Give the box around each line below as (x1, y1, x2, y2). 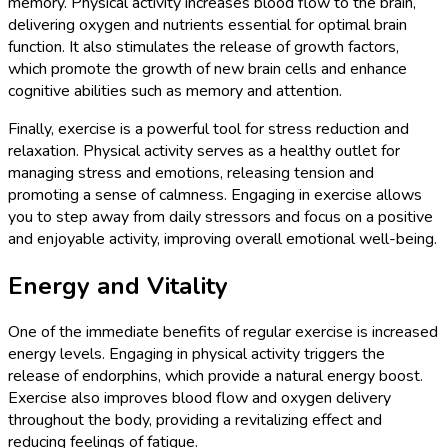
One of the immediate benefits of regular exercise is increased (8, 321, 438, 344)
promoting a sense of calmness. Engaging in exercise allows (8, 183, 422, 206)
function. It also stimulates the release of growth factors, (8, 35, 399, 58)
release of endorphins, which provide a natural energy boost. (8, 365, 423, 388)
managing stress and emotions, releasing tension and (8, 161, 374, 184)
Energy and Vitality (8, 269, 228, 302)
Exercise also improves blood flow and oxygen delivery (8, 387, 391, 410)
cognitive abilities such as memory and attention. (8, 79, 342, 102)
